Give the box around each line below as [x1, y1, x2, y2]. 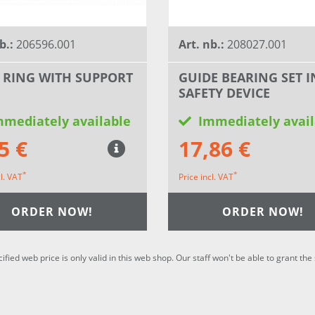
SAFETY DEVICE [179, 84, 270, 102]
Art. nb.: [179, 37, 227, 53]
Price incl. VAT [179, 171, 233, 184]
